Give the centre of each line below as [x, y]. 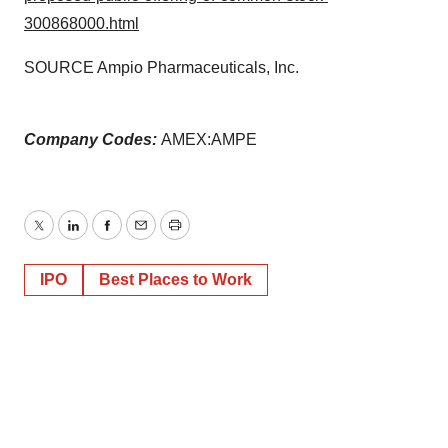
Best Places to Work [175, 280]
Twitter [61, 237]
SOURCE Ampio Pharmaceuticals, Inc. [161, 68]
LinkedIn [102, 237]
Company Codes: [92, 140]
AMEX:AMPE [209, 140]
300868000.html [81, 24]
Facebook [141, 237]
